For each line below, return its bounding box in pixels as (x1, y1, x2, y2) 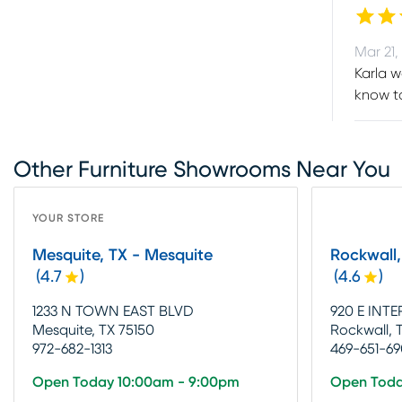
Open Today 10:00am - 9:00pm (32, 374, 240, 389)
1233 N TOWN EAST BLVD (32, 303, 194, 319)
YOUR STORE (32, 212, 104, 223)
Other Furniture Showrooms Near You (13, 158, 390, 181)
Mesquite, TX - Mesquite (32, 247, 213, 264)
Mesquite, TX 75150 (32, 322, 154, 337)
